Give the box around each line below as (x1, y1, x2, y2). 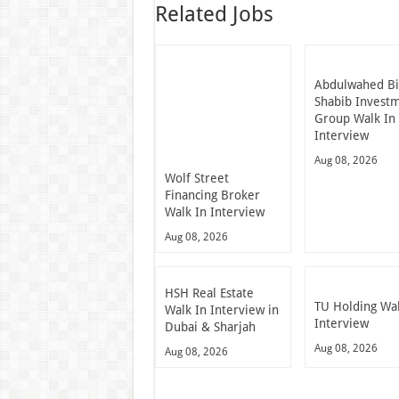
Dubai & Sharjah (164, 319, 256, 334)
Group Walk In (314, 110, 396, 126)
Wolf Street (164, 170, 229, 185)
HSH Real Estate (164, 285, 254, 300)
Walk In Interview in (164, 302, 279, 317)
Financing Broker (164, 187, 260, 202)
